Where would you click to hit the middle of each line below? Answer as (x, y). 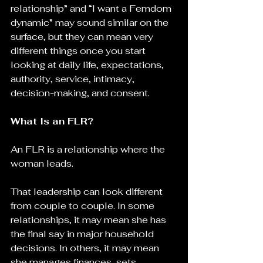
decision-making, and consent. (80, 93)
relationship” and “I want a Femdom (92, 9)
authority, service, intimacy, (74, 79)
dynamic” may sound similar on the (91, 23)
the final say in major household (83, 234)
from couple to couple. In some (84, 206)
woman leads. (42, 163)
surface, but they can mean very (83, 37)
